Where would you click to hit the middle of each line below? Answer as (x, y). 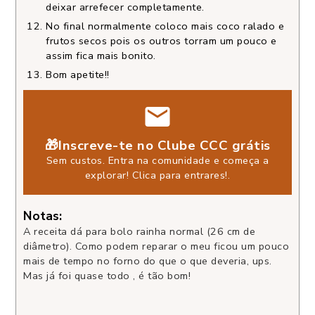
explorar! (108, 175)
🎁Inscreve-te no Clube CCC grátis (157, 145)
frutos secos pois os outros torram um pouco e (161, 41)
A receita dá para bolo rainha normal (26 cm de (139, 232)
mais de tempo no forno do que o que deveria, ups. (148, 261)
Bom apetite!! (78, 75)
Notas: (43, 217)
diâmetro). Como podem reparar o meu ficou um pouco (156, 246)
